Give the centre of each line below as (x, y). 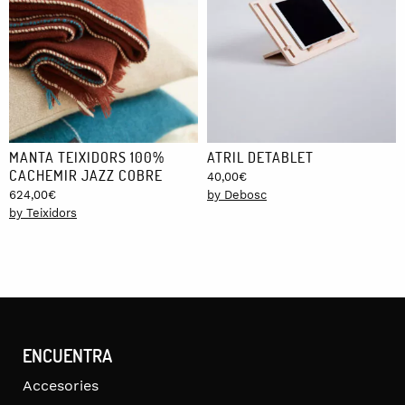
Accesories (61, 385)
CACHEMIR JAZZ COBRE (86, 174)
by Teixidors (43, 212)
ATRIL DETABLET (260, 156)
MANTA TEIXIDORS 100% (87, 156)
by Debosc (237, 194)
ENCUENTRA (67, 355)
